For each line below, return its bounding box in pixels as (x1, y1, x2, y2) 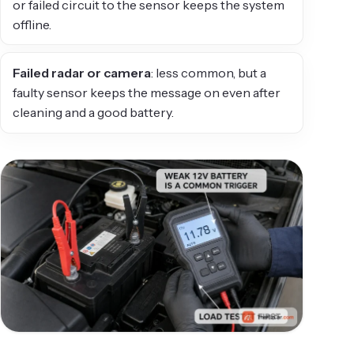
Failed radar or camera (13, 65, 152, 81)
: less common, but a (151, 65, 267, 81)
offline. (13, 16, 52, 32)
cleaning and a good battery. (13, 104, 175, 121)
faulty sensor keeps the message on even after (13, 85, 281, 101)
